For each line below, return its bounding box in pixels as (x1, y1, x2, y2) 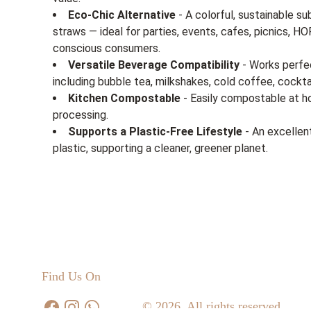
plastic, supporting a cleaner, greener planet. (53, 142, 268, 155)
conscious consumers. (53, 42, 160, 55)
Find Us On (42, 269, 101, 283)
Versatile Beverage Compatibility (68, 58, 239, 72)
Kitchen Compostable (68, 92, 180, 105)
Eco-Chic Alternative (68, 8, 176, 22)
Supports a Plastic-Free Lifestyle (68, 125, 242, 138)
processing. (53, 108, 108, 121)
